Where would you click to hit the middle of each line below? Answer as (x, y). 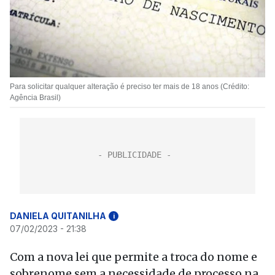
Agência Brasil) (35, 98)
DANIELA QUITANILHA (58, 216)
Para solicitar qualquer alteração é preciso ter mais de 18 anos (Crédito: (130, 87)
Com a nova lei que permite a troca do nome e (134, 257)
